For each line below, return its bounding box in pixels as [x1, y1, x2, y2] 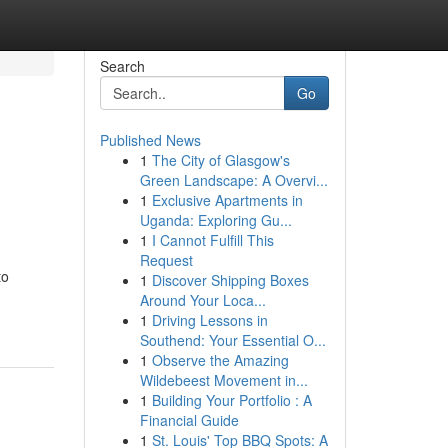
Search [99, 56, 145, 76]
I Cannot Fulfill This [151, 230, 274, 250]
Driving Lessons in [151, 310, 268, 330]
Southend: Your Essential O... [139, 330, 326, 350]
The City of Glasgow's [151, 150, 290, 170]
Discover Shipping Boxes [151, 270, 309, 290]
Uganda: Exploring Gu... [139, 210, 292, 230]
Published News [99, 130, 201, 150]
